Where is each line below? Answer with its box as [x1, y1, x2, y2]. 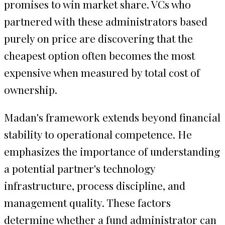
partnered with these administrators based [4, 14, 207, 28]
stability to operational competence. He [4, 127, 192, 141]
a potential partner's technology [4, 161, 155, 175]
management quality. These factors [4, 195, 171, 209]
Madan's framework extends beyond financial [4, 109, 220, 124]
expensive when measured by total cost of [4, 65, 200, 79]
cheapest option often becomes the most [4, 48, 195, 62]
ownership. [4, 82, 57, 96]
